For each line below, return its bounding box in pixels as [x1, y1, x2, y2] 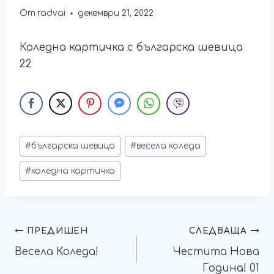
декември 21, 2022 [78, 9, 154, 18]
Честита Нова [172, 246, 259, 258]
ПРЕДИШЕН [27, 226, 88, 235]
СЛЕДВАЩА [189, 226, 247, 235]
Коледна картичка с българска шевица [20, 42, 243, 54]
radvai [37, 9, 66, 18]
